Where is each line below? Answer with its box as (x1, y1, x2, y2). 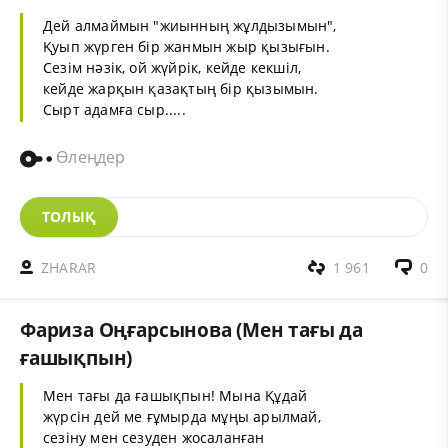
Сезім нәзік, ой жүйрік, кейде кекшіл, (43, 58, 302, 78)
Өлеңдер (52, 146, 126, 169)
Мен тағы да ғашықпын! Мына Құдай (43, 385, 308, 405)
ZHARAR (41, 257, 97, 277)
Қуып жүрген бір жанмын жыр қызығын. (43, 37, 330, 57)
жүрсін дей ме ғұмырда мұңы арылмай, (43, 406, 321, 426)
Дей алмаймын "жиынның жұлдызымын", (43, 16, 337, 36)
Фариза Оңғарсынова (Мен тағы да (20, 315, 364, 343)
